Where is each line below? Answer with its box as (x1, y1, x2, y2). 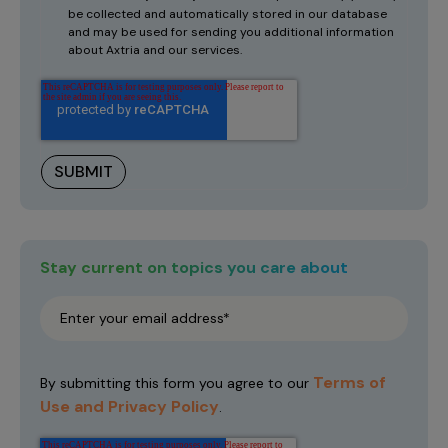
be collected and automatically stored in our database (68, 5, 387, 22)
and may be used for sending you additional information (68, 23, 394, 40)
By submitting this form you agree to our (40, 373, 313, 392)
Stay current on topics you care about (40, 256, 348, 278)
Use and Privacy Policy (40, 395, 219, 417)
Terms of (313, 371, 386, 393)
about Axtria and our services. (68, 41, 242, 58)
